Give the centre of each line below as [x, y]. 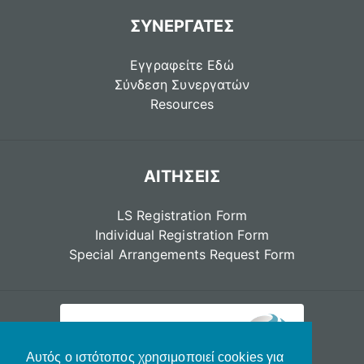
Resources [182, 104]
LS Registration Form [182, 215]
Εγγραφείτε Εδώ [182, 65]
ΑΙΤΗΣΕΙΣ [182, 176]
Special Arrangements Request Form [182, 254]
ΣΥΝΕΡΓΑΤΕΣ [182, 26]
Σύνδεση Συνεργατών [182, 84]
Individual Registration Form [182, 234]
